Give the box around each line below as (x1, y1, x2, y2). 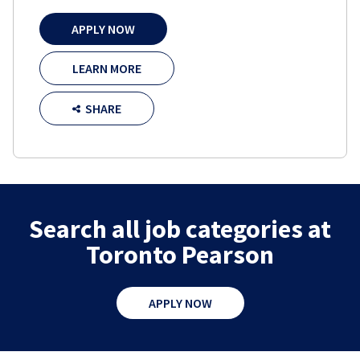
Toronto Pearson (86, 239, 274, 272)
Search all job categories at (29, 213, 331, 246)
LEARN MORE (72, 60, 141, 77)
